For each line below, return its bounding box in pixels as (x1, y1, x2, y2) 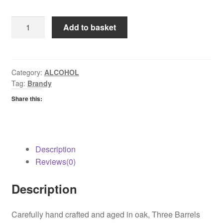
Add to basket (63, 21, 116, 33)
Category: (11, 67, 44, 78)
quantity (10, 41, 39, 53)
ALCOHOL (44, 67, 79, 78)
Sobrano (10, 16, 41, 28)
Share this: (11, 94, 42, 104)
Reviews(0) (35, 156, 76, 168)
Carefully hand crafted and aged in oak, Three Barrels (11, 208, 200, 220)
